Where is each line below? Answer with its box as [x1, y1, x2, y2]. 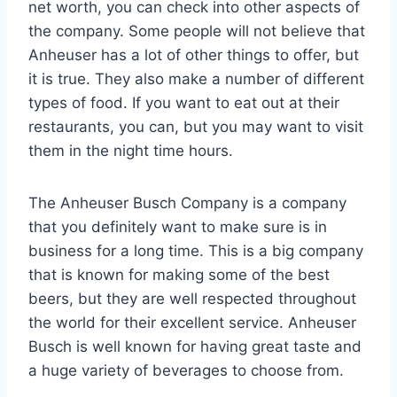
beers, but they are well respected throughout [28, 289, 356, 307]
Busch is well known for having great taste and [28, 337, 362, 355]
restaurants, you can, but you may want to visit [28, 117, 363, 136]
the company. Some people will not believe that [28, 21, 365, 40]
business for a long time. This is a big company [28, 241, 363, 260]
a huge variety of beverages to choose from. [28, 361, 344, 379]
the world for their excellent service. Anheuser [28, 313, 356, 331]
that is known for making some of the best [28, 265, 330, 284]
